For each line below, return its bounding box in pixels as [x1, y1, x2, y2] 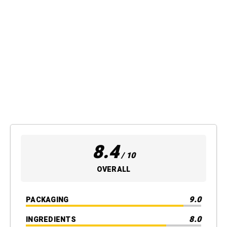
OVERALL [96, 164, 131, 175]
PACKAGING [26, 194, 69, 205]
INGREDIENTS [26, 214, 76, 225]
